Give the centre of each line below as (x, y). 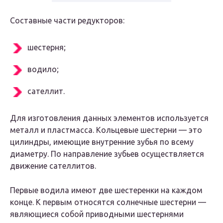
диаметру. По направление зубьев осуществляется (107, 154)
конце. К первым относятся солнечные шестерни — (108, 202)
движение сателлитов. (53, 166)
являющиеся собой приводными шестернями (97, 214)
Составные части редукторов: (67, 21)
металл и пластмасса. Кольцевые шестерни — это (106, 130)
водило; (43, 69)
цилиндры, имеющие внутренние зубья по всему (102, 142)
